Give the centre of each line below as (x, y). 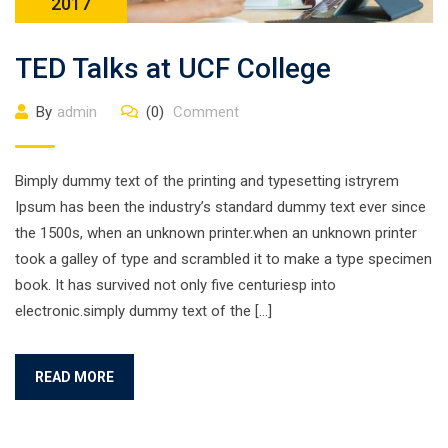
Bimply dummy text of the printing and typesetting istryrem (207, 181)
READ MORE (74, 377)
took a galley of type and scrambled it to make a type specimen (223, 259)
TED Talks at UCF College (173, 68)
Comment (204, 112)
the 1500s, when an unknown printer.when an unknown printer (216, 233)
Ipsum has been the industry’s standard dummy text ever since (220, 207)
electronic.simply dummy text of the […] (143, 311)
